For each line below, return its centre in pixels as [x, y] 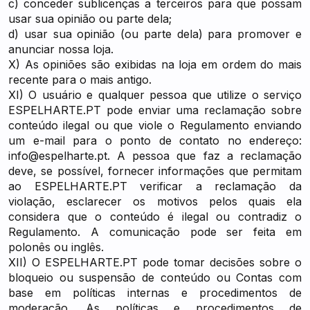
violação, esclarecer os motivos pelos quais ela [155, 201]
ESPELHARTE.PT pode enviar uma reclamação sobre [155, 110]
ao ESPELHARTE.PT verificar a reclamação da [155, 186]
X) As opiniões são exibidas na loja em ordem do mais [155, 64]
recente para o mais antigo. [80, 80]
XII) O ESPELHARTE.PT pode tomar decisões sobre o [155, 262]
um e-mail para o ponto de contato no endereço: [155, 140]
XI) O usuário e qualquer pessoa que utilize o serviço [155, 95]
